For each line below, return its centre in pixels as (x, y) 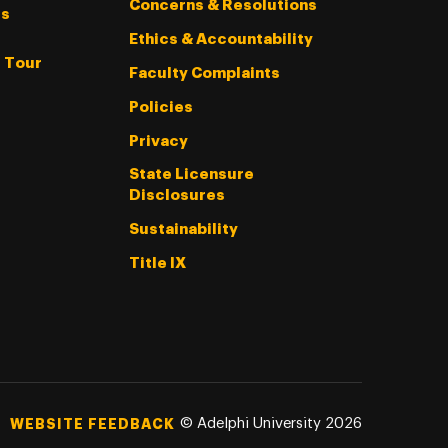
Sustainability (183, 229)
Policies (160, 107)
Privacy (158, 141)
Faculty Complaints (204, 73)
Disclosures (176, 195)
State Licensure (191, 174)
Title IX (157, 263)
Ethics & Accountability (220, 39)
